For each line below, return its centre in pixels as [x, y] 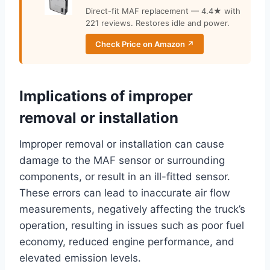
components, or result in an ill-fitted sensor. [125, 177]
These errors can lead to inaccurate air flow [125, 193]
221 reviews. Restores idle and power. [158, 23]
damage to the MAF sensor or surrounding [122, 161]
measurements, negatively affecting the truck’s [132, 209]
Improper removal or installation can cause [122, 144]
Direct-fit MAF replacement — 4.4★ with [163, 11]
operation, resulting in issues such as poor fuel [132, 226]
